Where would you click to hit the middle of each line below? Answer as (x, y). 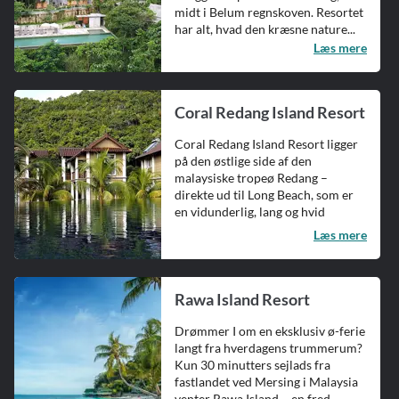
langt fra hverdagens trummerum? (269, 348)
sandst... (196, 229)
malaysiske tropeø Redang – (251, 178)
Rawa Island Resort (242, 300)
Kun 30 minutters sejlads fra (252, 365)
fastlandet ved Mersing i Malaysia (266, 382)
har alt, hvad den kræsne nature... (265, 29)
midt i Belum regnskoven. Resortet (269, 12)
